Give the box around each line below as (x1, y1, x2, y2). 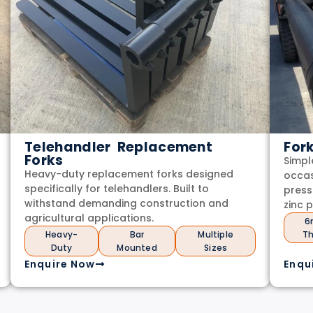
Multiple (198, 228, 234, 240)
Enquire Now (24, 256, 96, 271)
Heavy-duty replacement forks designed (24, 166, 234, 181)
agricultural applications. (24, 210, 154, 225)
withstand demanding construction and (24, 196, 229, 210)
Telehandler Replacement (24, 137, 213, 156)
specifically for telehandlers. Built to (24, 181, 210, 196)
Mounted (117, 241, 157, 254)
